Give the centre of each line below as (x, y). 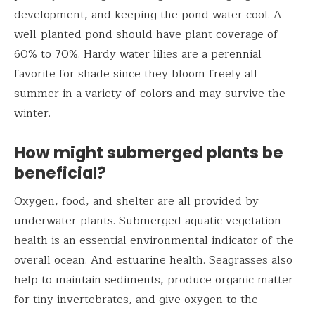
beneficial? (62, 173)
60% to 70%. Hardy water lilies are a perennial (138, 54)
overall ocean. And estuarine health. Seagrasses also (153, 261)
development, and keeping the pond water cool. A (148, 14)
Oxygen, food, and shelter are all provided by (136, 201)
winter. (32, 113)
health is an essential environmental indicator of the (154, 241)
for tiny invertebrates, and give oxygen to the (136, 300)
